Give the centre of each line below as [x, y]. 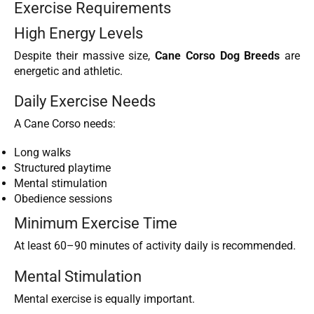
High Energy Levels [78, 33]
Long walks [42, 152]
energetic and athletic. [68, 71]
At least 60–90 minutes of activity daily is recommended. [155, 245]
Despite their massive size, [84, 55]
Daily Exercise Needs [85, 101]
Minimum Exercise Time [96, 223]
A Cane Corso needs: [65, 124]
